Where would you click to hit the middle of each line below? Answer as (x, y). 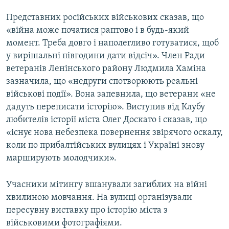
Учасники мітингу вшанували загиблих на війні (107, 185)
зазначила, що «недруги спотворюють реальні (102, 82)
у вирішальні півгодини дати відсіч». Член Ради (106, 56)
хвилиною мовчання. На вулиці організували (99, 198)
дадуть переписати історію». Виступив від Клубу (106, 107)
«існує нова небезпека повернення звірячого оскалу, (114, 133)
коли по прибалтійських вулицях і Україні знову (105, 146)
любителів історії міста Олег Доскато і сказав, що (107, 120)
